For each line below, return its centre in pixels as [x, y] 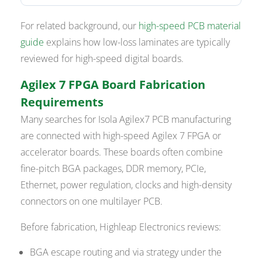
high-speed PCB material [190, 26]
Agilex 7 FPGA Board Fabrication [113, 85]
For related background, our [80, 26]
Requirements [62, 102]
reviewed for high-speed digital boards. [102, 59]
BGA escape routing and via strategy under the [126, 252]
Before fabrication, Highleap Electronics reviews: [121, 227]
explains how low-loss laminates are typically [137, 42]
